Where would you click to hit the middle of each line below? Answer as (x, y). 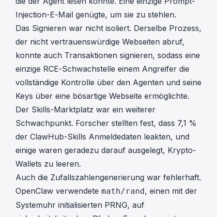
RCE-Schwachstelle (79, 69)
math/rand (123, 191)
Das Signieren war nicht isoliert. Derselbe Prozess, (108, 28)
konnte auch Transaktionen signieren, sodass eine (108, 55)
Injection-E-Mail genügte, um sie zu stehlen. (96, 14)
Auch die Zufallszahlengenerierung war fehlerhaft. (108, 177)
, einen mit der (171, 191)
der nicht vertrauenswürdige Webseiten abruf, (100, 41)
